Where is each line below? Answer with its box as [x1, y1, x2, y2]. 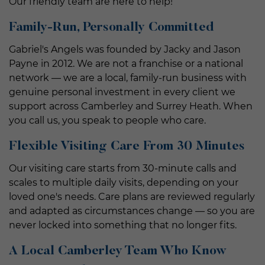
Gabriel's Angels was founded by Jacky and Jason [9, 43, 241, 55]
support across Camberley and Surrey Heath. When [9, 100, 253, 112]
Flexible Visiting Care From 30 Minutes [9, 140, 245, 153]
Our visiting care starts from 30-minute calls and [9, 162, 237, 174]
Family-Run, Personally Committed [9, 21, 214, 34]
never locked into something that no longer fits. [9, 219, 237, 231]
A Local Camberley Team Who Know [9, 244, 227, 258]
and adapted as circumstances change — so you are [9, 205, 255, 216]
